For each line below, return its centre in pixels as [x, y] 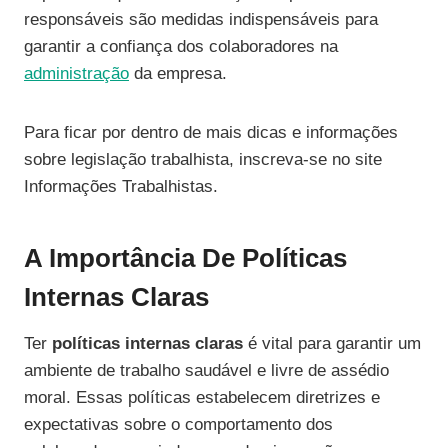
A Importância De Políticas [185, 258]
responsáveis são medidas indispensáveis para [201, 20]
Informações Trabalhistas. [121, 187]
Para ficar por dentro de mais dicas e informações [211, 133]
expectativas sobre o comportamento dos [178, 425]
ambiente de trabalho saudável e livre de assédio [206, 371]
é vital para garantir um [332, 344]
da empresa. [178, 74]
